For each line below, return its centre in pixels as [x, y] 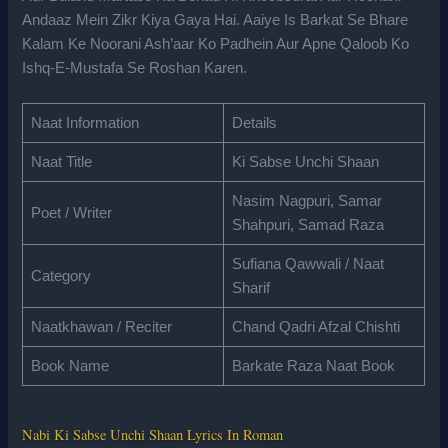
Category [60, 276]
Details [254, 123]
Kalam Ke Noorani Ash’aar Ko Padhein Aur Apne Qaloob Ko [216, 43]
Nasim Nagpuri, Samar [306, 201]
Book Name [69, 366]
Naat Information [84, 123]
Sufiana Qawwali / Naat [307, 264]
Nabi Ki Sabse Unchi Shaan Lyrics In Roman [153, 434]
